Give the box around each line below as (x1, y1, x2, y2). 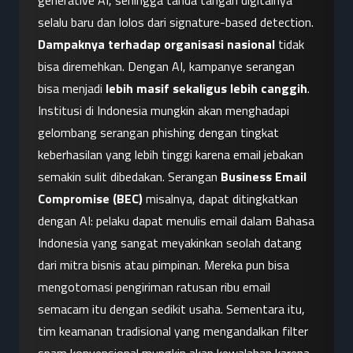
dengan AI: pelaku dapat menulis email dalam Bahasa (38, 211, 314, 231)
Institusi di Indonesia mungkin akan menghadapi (38, 101, 289, 121)
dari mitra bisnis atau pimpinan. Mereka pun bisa (38, 255, 289, 275)
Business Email (221, 167, 307, 187)
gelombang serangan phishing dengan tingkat (38, 123, 279, 143)
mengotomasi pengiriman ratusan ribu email (38, 277, 270, 297)
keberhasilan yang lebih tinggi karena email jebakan (38, 145, 303, 165)
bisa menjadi (38, 79, 106, 98)
